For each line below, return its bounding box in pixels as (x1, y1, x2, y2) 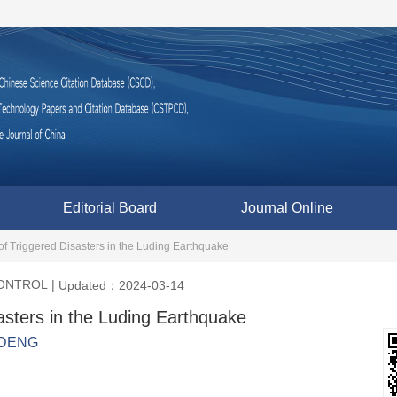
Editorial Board (63, 200, 157, 215)
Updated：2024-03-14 (58, 277, 184, 292)
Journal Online (241, 200, 333, 215)
